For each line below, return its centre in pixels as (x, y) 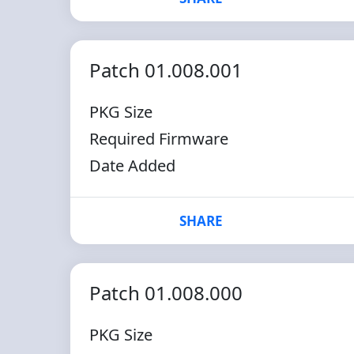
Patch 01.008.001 (166, 70)
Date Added (132, 166)
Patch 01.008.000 (166, 293)
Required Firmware (158, 139)
